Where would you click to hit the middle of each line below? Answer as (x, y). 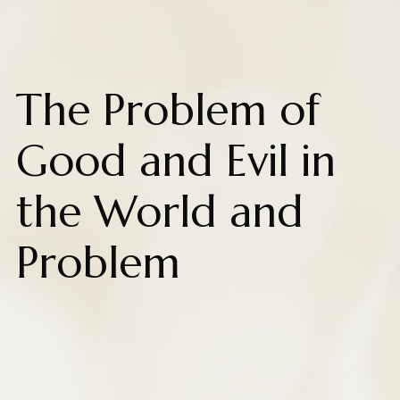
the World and (159, 212)
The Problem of (167, 110)
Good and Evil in (175, 161)
